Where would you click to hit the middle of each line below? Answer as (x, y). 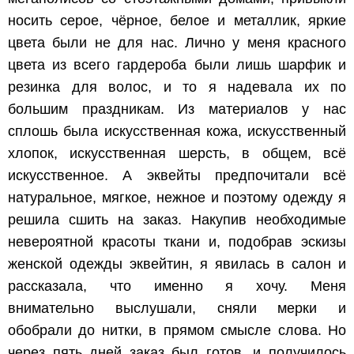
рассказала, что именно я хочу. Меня (177, 286)
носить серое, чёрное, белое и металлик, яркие (177, 21)
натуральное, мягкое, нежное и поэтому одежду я (177, 198)
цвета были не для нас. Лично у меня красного (177, 43)
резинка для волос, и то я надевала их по (177, 87)
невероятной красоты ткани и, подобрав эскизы (177, 242)
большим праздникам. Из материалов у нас (177, 109)
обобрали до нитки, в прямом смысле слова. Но (177, 331)
